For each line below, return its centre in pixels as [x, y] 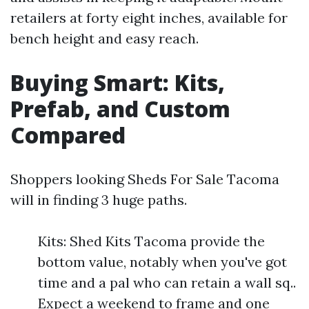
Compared [68, 134]
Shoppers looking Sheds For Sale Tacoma [145, 179]
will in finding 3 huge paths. [99, 199]
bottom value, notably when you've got [162, 261]
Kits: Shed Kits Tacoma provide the [151, 241]
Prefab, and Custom [120, 108]
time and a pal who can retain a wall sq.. [167, 282]
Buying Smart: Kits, [118, 82]
